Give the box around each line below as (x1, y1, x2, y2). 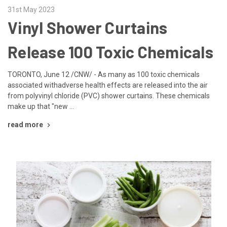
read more (8, 120, 43, 129)
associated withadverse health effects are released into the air (8, 81, 208, 89)
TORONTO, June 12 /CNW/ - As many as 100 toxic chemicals (8, 70, 200, 79)
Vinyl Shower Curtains (8, 17, 168, 37)
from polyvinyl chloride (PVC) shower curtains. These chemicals (8, 91, 210, 100)
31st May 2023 (8, 5, 55, 14)
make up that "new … (8, 102, 74, 110)
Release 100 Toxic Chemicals (8, 42, 213, 61)
